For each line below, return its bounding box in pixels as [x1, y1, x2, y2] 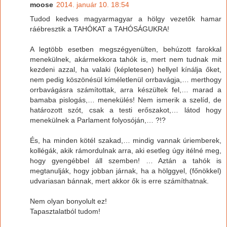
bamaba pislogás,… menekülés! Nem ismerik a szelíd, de [30, 95, 221, 104]
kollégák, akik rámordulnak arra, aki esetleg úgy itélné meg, [30, 146, 221, 155]
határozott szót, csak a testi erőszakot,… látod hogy [30, 105, 221, 114]
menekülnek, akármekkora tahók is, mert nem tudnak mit [30, 55, 221, 63]
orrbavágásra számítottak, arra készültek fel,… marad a [30, 85, 221, 94]
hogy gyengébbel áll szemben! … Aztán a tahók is [30, 156, 221, 165]
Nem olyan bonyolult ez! [30, 197, 107, 205]
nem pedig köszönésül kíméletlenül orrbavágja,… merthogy [30, 75, 221, 84]
